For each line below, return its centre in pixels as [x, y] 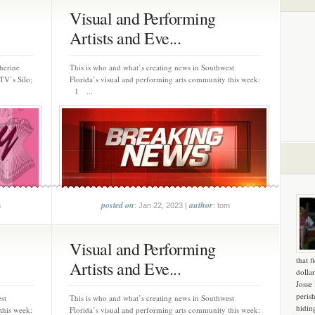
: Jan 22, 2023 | [162, 205]
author [201, 205]
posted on [118, 205]
